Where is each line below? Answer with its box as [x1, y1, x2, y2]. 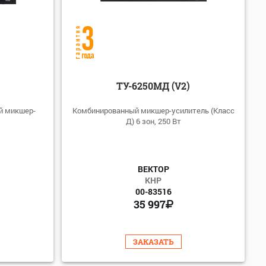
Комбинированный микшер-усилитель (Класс [72, 104, 235, 116]
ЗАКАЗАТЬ [132, 236, 174, 247]
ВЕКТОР [137, 163, 169, 175]
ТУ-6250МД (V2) [116, 79, 191, 92]
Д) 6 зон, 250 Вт [125, 115, 181, 126]
